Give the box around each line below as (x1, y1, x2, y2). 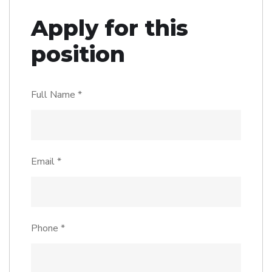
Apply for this (31, 15, 188, 42)
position (31, 41, 125, 68)
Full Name (31, 88, 78, 102)
